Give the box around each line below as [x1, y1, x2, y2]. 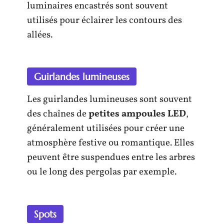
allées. [27, 28, 52, 41]
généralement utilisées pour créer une [27, 122, 184, 135]
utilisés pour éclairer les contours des [27, 13, 182, 27]
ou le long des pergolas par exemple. [27, 165, 176, 178]
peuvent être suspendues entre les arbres [27, 151, 195, 164]
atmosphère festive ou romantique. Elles [27, 136, 194, 149]
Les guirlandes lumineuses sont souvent [27, 93, 192, 106]
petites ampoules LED [88, 107, 186, 120]
